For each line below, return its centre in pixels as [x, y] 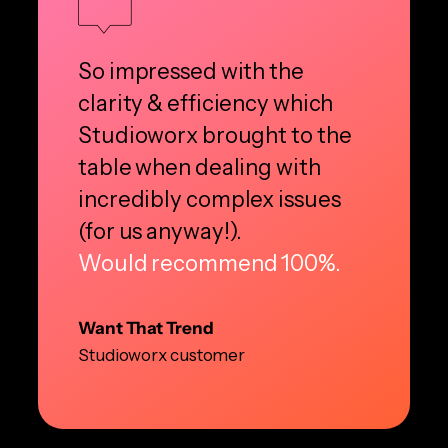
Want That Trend [146, 327]
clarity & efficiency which [206, 103]
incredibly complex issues [209, 199]
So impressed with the [191, 71]
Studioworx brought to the [215, 135]
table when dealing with [199, 167]
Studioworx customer [162, 354]
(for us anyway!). [160, 231]
